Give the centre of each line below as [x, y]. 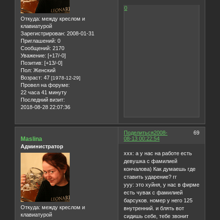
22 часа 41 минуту [44, 93]
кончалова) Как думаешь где [160, 169]
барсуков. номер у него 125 [158, 200]
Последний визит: [43, 100]
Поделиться [139, 133]
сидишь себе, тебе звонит [156, 216]
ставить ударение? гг [151, 177]
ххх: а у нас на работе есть [158, 153]
